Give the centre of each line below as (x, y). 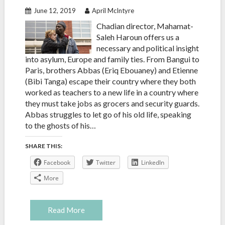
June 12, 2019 (54, 11)
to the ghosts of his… (60, 125)
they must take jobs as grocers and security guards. (112, 103)
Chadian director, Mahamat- (145, 26)
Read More (66, 210)
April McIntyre (113, 11)
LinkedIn (152, 162)
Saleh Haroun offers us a (138, 37)
